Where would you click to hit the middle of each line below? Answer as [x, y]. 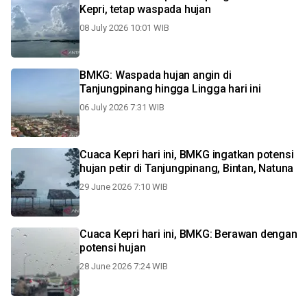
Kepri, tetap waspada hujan [145, 9]
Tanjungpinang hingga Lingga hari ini [170, 89]
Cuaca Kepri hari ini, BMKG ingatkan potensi [187, 155]
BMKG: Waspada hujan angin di [156, 75]
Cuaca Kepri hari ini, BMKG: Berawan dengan [188, 234]
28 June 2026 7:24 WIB [124, 266]
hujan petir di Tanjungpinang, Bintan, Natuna [187, 168]
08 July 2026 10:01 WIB [124, 28]
